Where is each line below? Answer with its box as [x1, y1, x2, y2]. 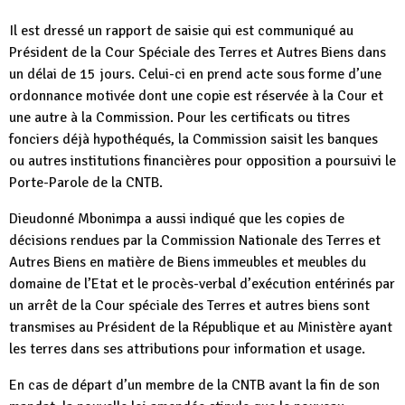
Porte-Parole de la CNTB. [9, 174, 163, 193]
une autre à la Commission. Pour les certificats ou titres [9, 108, 350, 127]
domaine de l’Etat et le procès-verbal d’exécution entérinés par [9, 275, 395, 294]
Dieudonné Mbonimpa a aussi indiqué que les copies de [9, 210, 344, 229]
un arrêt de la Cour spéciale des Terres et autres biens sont [9, 297, 370, 316]
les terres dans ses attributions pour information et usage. [9, 340, 365, 359]
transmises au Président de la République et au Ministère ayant [9, 318, 392, 337]
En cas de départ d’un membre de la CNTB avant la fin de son [9, 376, 380, 395]
